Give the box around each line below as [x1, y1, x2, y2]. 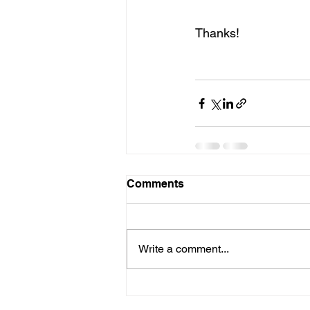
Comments [127, 177, 184, 190]
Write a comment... [138, 242, 229, 255]
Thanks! [195, 26, 239, 40]
